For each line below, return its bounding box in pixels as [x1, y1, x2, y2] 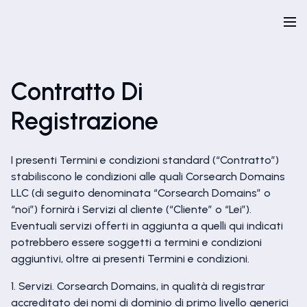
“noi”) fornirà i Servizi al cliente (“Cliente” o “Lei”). [11, 203, 251, 216]
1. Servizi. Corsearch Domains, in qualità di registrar [11, 280, 265, 293]
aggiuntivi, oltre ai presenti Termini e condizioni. [11, 252, 249, 265]
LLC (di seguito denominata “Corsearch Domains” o [11, 186, 271, 199]
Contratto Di [11, 77, 143, 106]
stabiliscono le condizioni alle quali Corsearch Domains [11, 170, 285, 183]
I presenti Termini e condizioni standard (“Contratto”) [11, 153, 279, 167]
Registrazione [11, 106, 158, 136]
